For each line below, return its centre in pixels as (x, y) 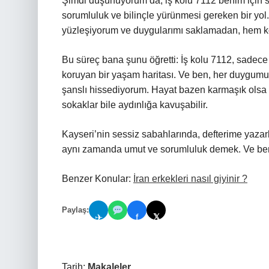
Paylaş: (75, 210)
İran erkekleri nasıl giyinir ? (190, 179)
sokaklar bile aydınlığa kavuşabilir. (135, 105)
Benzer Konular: (98, 179)
